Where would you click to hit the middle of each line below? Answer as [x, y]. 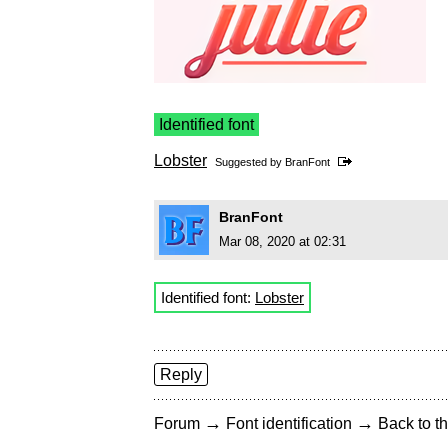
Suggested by [250, 162]
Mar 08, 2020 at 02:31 [282, 242]
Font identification [289, 424]
